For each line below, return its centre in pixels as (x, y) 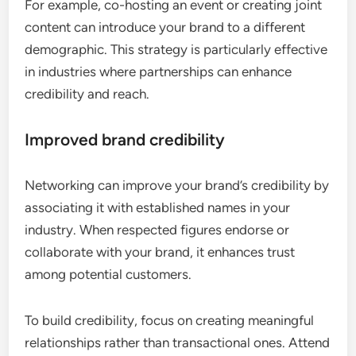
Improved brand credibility (125, 140)
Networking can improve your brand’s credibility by (177, 186)
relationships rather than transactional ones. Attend (178, 343)
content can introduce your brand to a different (165, 27)
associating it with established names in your (158, 208)
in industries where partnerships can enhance (159, 72)
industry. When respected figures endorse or (157, 230)
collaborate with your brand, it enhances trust (160, 252)
